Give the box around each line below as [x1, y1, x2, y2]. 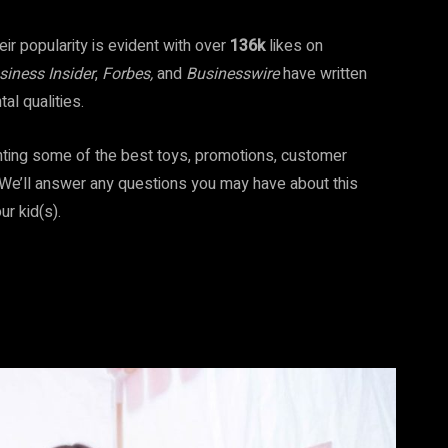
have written [283, 62, 367, 86]
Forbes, [102, 62, 157, 86]
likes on [265, 34, 323, 58]
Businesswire [186, 62, 283, 86]
